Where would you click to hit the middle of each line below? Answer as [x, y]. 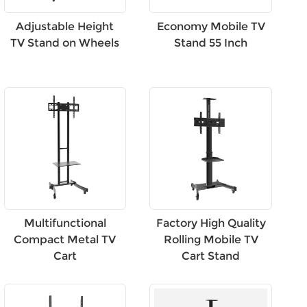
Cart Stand [211, 256]
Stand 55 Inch [211, 42]
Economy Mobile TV [211, 26]
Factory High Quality [211, 223]
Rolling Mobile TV [211, 239]
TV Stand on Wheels [65, 42]
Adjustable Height [65, 26]
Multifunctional [65, 223]
